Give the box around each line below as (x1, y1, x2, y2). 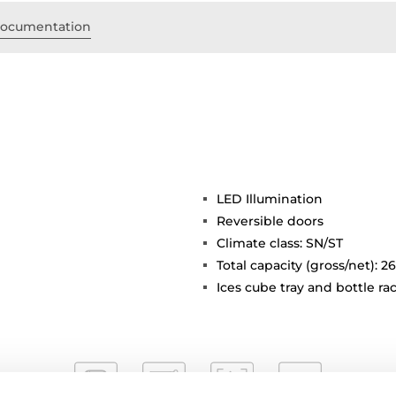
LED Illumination (217, 190, 323, 207)
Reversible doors (217, 212, 324, 229)
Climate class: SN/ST (217, 234, 343, 251)
